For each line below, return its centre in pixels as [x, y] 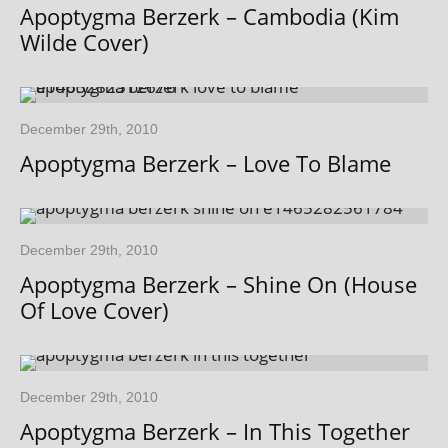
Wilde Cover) [84, 42]
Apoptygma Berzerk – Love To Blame [205, 163]
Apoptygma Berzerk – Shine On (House [218, 284]
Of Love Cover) [94, 310]
